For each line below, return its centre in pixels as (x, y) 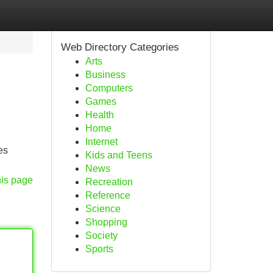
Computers (109, 88)
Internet (101, 142)
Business (105, 75)
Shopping (106, 222)
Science (103, 209)
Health (99, 115)
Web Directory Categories (120, 47)
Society (101, 236)
